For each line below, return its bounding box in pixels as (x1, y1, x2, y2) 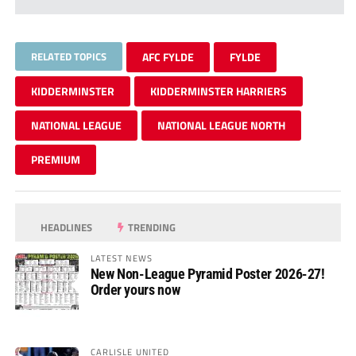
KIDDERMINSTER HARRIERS (149, 82, 287, 99)
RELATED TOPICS (30, 48, 106, 64)
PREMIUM (30, 150, 80, 168)
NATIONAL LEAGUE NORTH (157, 116, 285, 133)
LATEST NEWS (90, 250, 153, 265)
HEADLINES (38, 219, 93, 235)
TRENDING (126, 219, 176, 235)
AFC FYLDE (141, 48, 194, 65)
